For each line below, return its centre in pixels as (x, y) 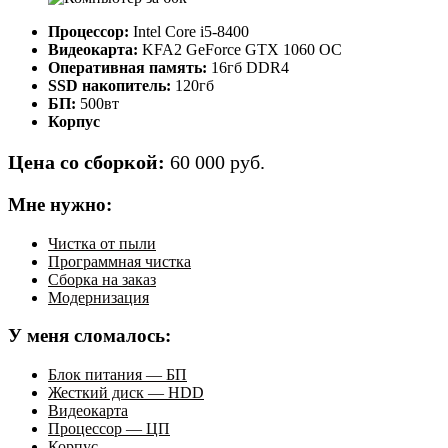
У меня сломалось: (89, 336)
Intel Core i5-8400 (191, 32)
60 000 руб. (217, 162)
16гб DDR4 (248, 68)
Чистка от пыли (102, 243)
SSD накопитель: (109, 86)
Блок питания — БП (117, 375)
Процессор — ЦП (109, 429)
